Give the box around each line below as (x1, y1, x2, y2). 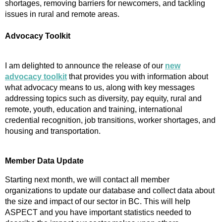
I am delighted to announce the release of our (5, 61, 165, 70)
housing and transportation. (5, 127, 101, 136)
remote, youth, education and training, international (5, 105, 182, 114)
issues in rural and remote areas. (5, 10, 119, 19)
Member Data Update (5, 157, 84, 166)
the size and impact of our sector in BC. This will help (5, 197, 190, 206)
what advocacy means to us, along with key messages (5, 83, 195, 92)
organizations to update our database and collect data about (5, 186, 215, 195)
